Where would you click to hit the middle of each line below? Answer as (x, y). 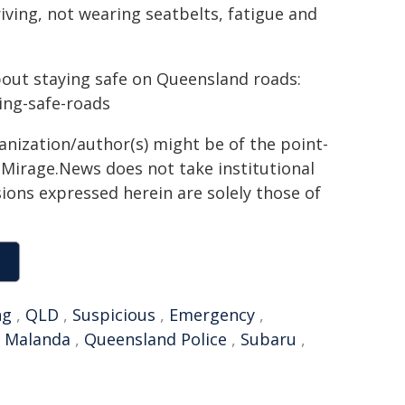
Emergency (212, 315)
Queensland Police (155, 339)
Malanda (38, 339)
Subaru (268, 339)
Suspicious (114, 315)
